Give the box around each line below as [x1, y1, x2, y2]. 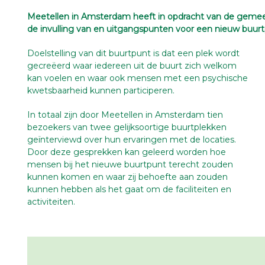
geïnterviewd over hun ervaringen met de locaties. [27, 134, 236, 146]
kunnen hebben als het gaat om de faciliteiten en [27, 184, 231, 195]
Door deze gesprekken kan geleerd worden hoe [27, 147, 226, 158]
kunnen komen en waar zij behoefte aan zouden [27, 172, 228, 183]
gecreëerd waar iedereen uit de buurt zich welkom [27, 60, 237, 72]
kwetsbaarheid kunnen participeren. [27, 85, 174, 96]
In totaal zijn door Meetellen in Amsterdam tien [27, 109, 223, 121]
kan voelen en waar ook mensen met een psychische [27, 73, 248, 84]
